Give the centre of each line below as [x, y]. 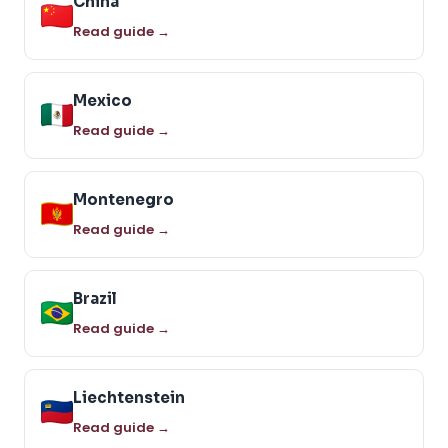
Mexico [102, 100]
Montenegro [123, 199]
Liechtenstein [129, 397]
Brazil [95, 298]
